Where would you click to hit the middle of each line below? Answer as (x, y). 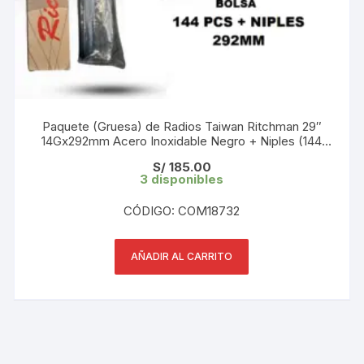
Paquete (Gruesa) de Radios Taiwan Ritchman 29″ (182, 126)
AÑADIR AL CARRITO (182, 256)
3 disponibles (182, 179)
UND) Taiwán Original (182, 155)
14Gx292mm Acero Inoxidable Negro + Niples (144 (182, 141)
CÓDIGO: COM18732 (182, 210)
